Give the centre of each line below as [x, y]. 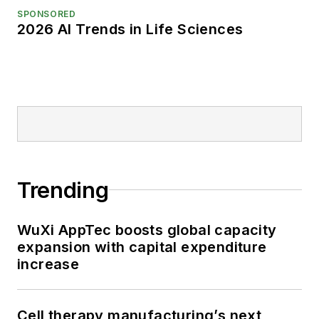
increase [48, 264]
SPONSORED [47, 14]
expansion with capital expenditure [142, 247]
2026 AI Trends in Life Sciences [130, 29]
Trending [63, 190]
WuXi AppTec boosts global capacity [147, 230]
